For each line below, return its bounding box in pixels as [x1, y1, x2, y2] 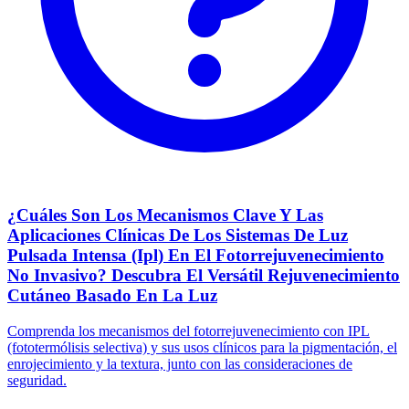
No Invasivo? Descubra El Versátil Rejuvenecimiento [7, 266, 400, 286]
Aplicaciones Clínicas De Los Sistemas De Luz [7, 225, 348, 246]
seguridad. [7, 372, 67, 389]
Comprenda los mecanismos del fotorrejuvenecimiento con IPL [7, 323, 370, 340]
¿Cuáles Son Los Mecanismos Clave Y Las [7, 205, 323, 225]
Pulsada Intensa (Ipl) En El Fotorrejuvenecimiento [7, 246, 384, 266]
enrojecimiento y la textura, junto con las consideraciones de [7, 356, 352, 372]
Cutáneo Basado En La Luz [7, 286, 217, 306]
